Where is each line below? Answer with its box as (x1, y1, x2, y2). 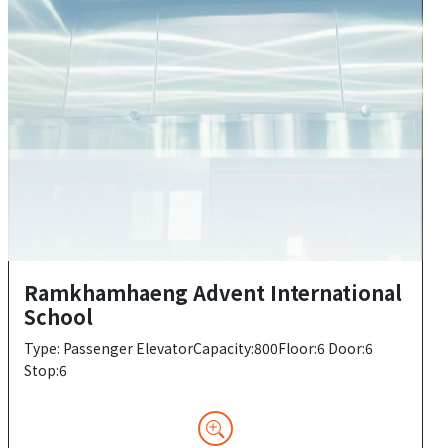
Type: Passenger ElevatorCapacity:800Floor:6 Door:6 (23, 338, 373, 359)
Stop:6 (23, 360, 67, 381)
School (23, 302, 93, 332)
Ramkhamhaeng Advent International (23, 278, 402, 308)
